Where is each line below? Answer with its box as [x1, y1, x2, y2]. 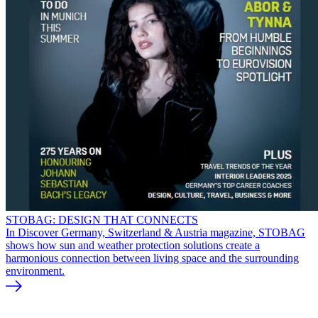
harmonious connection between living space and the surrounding [6, 251, 299, 264]
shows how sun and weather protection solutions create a [6, 238, 260, 251]
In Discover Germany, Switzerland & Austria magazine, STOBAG [6, 226, 305, 238]
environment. [6, 264, 65, 277]
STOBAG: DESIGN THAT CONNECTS [6, 213, 198, 226]
